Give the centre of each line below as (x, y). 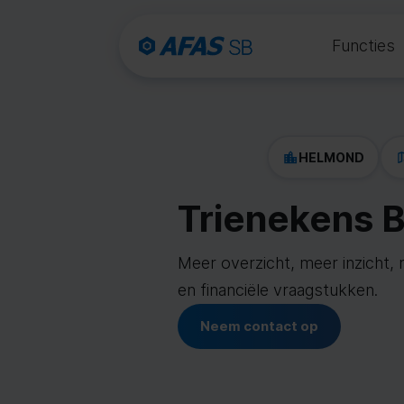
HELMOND (331, 157)
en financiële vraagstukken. (278, 290)
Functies (363, 46)
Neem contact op (259, 326)
